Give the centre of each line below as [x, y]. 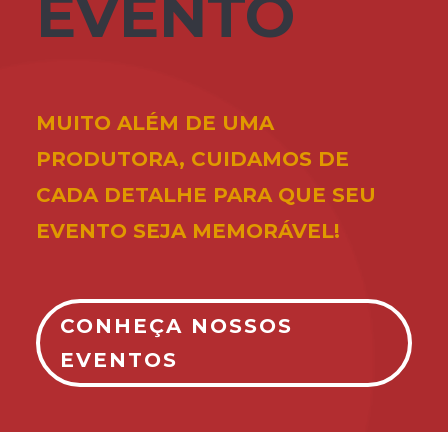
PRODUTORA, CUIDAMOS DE [192, 158]
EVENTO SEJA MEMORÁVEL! [187, 230]
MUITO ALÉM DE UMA [154, 122]
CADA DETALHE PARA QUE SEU [205, 194]
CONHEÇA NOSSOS [176, 325]
